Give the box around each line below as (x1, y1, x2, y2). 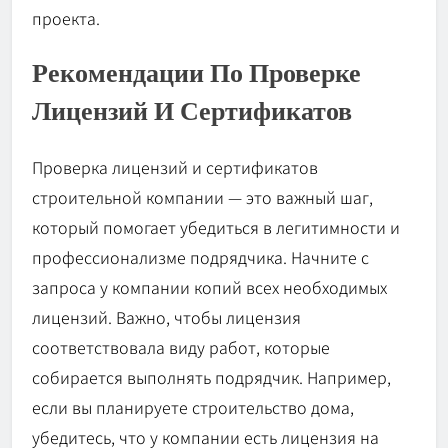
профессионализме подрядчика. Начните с (32, 245, 369, 270)
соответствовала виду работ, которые (32, 335, 330, 360)
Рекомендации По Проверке (32, 56, 361, 91)
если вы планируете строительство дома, (32, 395, 354, 420)
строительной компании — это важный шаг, (32, 185, 373, 210)
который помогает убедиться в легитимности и (32, 215, 400, 240)
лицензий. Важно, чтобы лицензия (32, 305, 301, 330)
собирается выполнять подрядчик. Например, (32, 365, 391, 390)
